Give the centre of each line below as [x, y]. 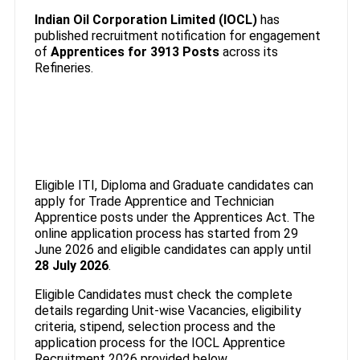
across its [248, 51]
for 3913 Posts [173, 51]
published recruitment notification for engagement [177, 35]
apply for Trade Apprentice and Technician [154, 201]
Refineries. [63, 67]
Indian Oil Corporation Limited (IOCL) [145, 19]
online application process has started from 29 [166, 233]
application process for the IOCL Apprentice [160, 342]
